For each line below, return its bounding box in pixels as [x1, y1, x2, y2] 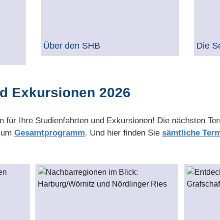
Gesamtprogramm [14, 128, 85, 137]
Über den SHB [43, 40, 100, 51]
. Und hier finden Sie [85, 128, 162, 137]
